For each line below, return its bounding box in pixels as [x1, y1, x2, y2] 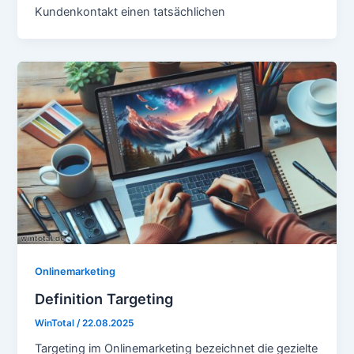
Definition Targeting [35, 289, 174, 307]
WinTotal [35, 317, 77, 329]
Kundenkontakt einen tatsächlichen [35, 5, 226, 20]
